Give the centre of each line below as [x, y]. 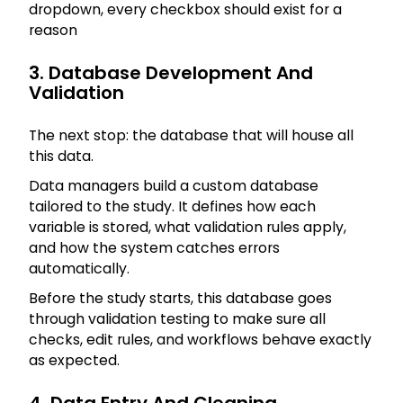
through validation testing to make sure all [177, 319]
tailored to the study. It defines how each [172, 207]
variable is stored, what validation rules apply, [188, 228]
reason [53, 31]
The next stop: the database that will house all [191, 136]
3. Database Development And [171, 73]
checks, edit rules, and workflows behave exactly [200, 340]
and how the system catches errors [154, 248]
